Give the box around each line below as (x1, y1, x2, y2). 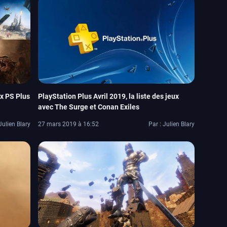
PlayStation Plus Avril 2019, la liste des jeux (38, 92, 179, 100)
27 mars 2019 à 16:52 (38, 120, 99, 128)
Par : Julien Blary (148, 120, 195, 128)
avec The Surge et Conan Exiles (38, 102, 140, 111)
